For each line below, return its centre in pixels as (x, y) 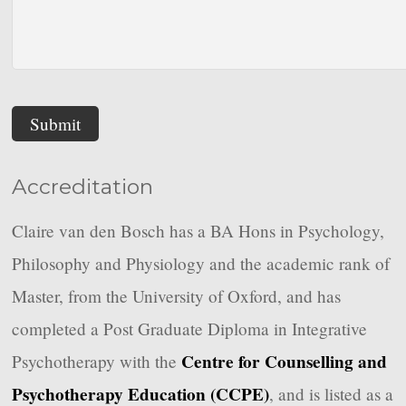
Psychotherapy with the (97, 362)
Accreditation (83, 187)
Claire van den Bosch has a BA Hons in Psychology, (198, 231)
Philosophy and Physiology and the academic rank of (201, 264)
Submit (56, 124)
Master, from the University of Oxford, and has (177, 296)
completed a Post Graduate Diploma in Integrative (190, 329)
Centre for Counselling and (285, 362)
